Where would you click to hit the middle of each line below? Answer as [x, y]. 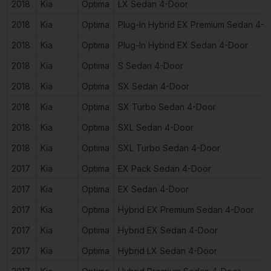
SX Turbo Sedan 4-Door [167, 106]
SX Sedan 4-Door [154, 86]
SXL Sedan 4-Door [156, 127]
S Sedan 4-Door [151, 65]
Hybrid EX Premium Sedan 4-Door [186, 209]
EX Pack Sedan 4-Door [165, 168]
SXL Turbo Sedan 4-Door [169, 148]
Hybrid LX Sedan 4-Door [168, 250]
